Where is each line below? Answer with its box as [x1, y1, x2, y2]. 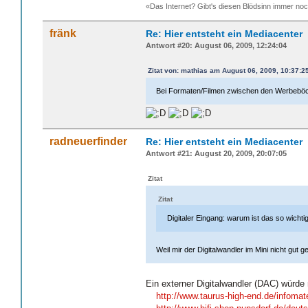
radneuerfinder [49, 135, 127, 147]
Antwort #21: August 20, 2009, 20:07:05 [146, 148, 287, 157]
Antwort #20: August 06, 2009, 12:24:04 [146, 41, 287, 50]
